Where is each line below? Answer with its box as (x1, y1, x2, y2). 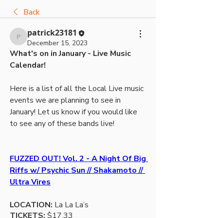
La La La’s (53, 199, 91, 210)
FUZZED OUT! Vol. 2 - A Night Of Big (10, 153, 146, 164)
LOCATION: (10, 199, 53, 210)
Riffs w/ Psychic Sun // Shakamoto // (10, 164, 143, 176)
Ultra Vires (10, 176, 51, 187)
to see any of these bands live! (10, 118, 116, 129)
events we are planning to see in (10, 94, 121, 106)
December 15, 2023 (27, 38, 88, 48)
